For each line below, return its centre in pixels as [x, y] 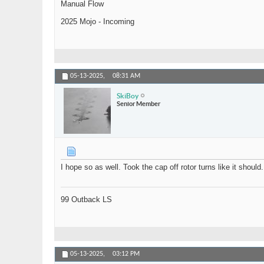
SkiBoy [128, 95]
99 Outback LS [86, 200]
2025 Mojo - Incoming [98, 22]
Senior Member [138, 103]
